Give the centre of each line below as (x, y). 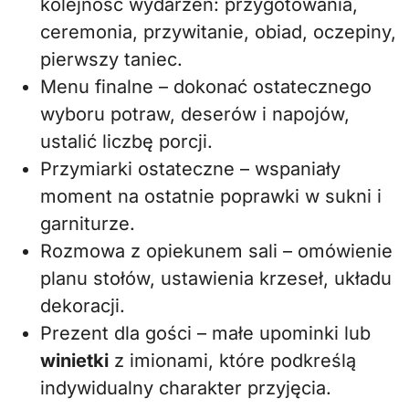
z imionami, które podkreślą (232, 361)
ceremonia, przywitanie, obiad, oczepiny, (218, 32)
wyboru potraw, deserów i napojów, (195, 114)
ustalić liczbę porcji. (126, 142)
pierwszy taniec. (111, 59)
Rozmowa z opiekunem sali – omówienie (216, 251)
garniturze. (88, 224)
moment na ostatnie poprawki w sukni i (211, 196)
